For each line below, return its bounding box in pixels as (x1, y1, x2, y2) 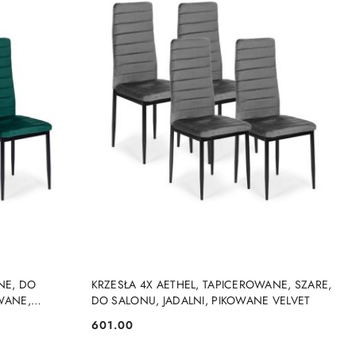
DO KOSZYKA (192, 270, 258, 285)
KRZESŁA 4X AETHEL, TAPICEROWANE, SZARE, (91, 277, 332, 293)
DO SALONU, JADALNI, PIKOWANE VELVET (91, 292, 311, 309)
